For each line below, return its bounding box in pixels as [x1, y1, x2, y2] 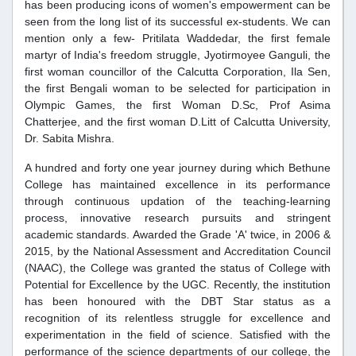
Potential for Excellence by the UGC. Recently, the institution [25, 278, 331, 292]
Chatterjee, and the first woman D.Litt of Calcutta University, [25, 115, 331, 129]
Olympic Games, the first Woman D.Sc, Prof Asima [25, 99, 331, 112]
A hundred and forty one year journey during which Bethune [25, 161, 331, 175]
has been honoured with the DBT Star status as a [25, 295, 331, 308]
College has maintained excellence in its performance [25, 178, 331, 192]
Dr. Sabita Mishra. [25, 132, 114, 145]
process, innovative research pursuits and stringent [25, 211, 331, 225]
